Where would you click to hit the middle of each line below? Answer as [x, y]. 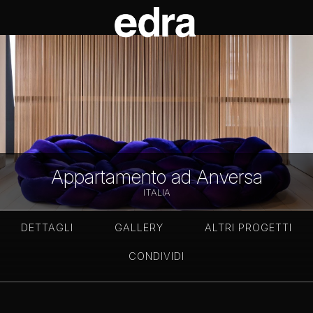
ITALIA [156, 192]
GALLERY [139, 227]
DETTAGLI [47, 227]
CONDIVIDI [156, 256]
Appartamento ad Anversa [156, 177]
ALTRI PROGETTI [249, 227]
